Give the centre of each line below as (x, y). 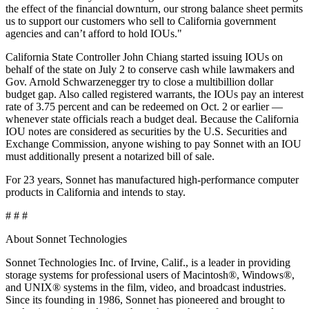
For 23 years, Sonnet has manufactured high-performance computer (152, 179)
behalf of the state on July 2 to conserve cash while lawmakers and (150, 69)
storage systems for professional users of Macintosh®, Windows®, (150, 275)
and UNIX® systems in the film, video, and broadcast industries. (146, 287)
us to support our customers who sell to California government (141, 21)
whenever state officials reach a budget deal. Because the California (152, 119)
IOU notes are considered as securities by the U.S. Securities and (146, 131)
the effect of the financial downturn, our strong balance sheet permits (154, 8)
